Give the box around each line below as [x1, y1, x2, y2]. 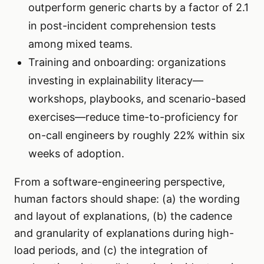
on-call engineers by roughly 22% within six [28, 129, 245, 142]
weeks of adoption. [28, 147, 124, 160]
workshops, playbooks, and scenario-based [28, 93, 246, 105]
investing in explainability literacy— [28, 74, 203, 87]
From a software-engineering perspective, [14, 176, 225, 189]
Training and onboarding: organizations [28, 56, 226, 69]
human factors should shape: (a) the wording [14, 193, 240, 206]
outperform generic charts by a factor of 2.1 [28, 1, 249, 14]
